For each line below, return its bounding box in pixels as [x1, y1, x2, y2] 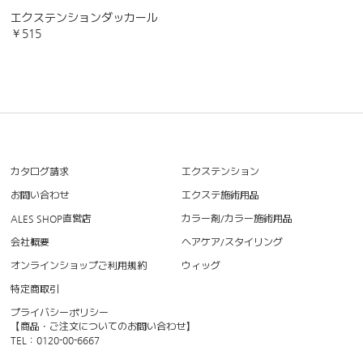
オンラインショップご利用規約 [11, 260, 147, 272]
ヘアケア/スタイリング [181, 237, 283, 249]
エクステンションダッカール [11, 11, 159, 25]
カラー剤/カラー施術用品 [181, 213, 293, 225]
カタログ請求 [11, 166, 70, 178]
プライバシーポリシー [11, 307, 109, 319]
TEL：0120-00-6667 [11, 335, 100, 347]
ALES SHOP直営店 [11, 213, 92, 225]
